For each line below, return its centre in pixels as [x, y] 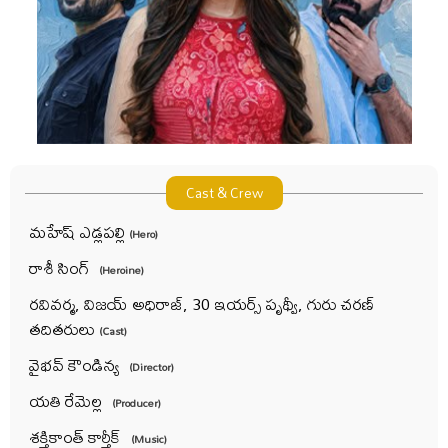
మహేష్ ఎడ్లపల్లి [79, 231]
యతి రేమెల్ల [70, 400]
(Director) [151, 367]
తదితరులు [64, 328]
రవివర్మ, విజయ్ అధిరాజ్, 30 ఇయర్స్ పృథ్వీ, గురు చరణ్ [202, 303]
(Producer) [136, 403]
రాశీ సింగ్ [64, 267]
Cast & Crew [224, 193]
